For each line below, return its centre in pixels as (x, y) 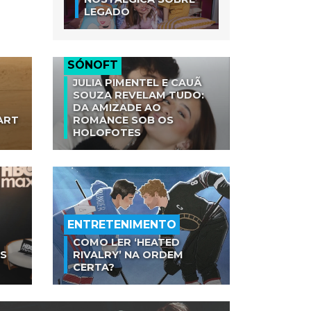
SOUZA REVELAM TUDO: (138, 95)
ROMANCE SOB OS (123, 120)
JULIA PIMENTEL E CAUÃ (137, 82)
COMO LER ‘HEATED (126, 242)
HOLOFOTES (107, 132)
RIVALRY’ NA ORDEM (128, 254)
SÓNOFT (93, 65)
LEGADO (107, 11)
